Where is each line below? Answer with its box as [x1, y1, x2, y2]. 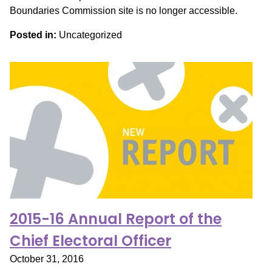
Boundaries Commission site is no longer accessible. [10, 5, 237, 16]
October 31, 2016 [10, 254, 84, 264]
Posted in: [10, 30, 56, 40]
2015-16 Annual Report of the [10, 209, 222, 229]
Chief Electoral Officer [10, 231, 171, 251]
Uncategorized [56, 30, 122, 40]
